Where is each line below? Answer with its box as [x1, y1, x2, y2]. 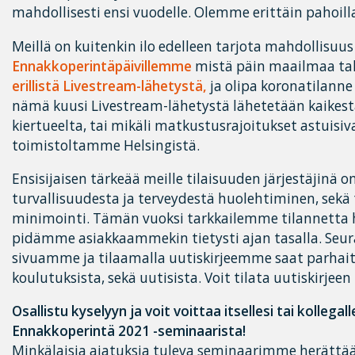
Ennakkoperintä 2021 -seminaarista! [12, 322, 246, 341]
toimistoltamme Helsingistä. [12, 136, 200, 155]
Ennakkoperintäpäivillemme [12, 56, 192, 75]
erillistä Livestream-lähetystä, [12, 76, 207, 95]
